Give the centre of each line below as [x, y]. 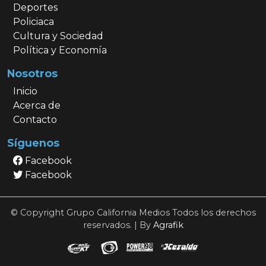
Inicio [25, 91]
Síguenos [33, 142]
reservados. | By [118, 225]
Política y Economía [60, 50]
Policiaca [33, 21]
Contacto [35, 119]
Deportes [35, 7]
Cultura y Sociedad [58, 36]
